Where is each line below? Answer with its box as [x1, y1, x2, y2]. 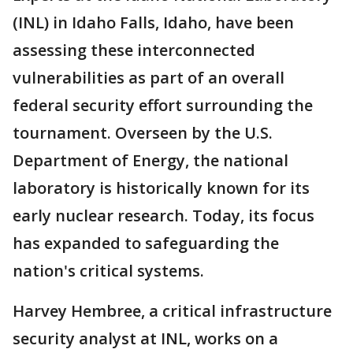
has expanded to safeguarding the [13, 232, 279, 254]
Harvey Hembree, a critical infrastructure [13, 300, 332, 321]
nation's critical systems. [13, 260, 204, 281]
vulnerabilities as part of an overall [13, 67, 284, 88]
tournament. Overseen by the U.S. [13, 122, 273, 143]
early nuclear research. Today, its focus [13, 205, 314, 226]
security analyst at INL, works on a [13, 328, 278, 349]
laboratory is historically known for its [13, 177, 310, 199]
